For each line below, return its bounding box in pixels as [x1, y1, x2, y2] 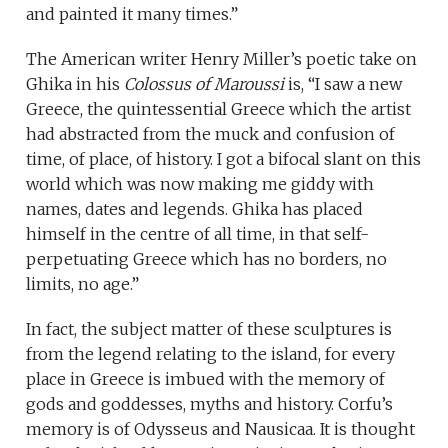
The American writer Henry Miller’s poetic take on [26, 49, 418, 70]
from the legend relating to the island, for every [26, 344, 396, 365]
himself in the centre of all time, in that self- [26, 224, 370, 245]
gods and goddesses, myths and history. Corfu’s [26, 394, 394, 415]
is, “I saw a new [284, 74, 403, 95]
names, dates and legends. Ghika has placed [26, 199, 364, 220]
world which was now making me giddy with [26, 174, 375, 195]
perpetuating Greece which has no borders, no [26, 249, 388, 270]
